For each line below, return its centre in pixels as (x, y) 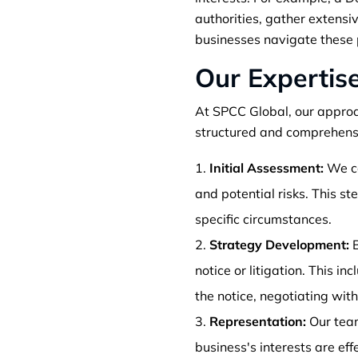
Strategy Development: (279, 245)
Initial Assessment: (267, 168)
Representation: (258, 322)
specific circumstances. (263, 219)
